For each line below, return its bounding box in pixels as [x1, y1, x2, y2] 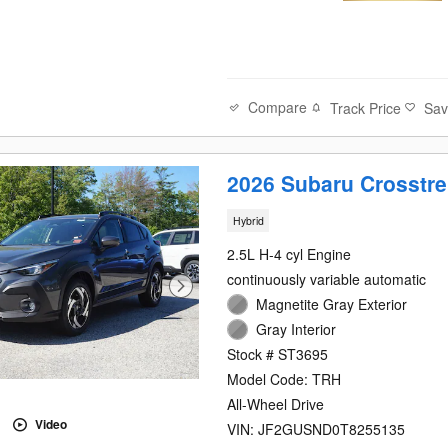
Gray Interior [256, 319, 337, 340]
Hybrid [232, 213, 264, 229]
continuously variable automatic [227, 269, 427, 290]
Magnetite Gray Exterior [256, 294, 408, 315]
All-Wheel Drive [227, 394, 325, 415]
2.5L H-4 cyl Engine [227, 244, 352, 265]
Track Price [330, 97, 402, 118]
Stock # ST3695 [227, 344, 329, 365]
